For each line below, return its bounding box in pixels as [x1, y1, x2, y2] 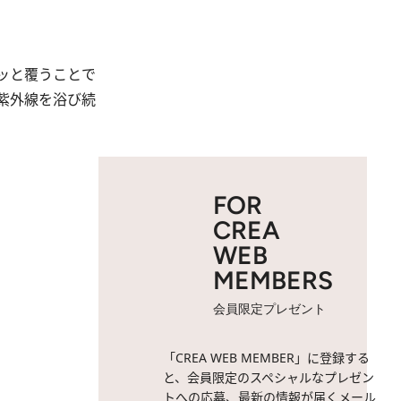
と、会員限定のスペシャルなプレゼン [163, 369, 374, 386]
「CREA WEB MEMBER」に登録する [163, 349, 370, 366]
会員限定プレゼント [213, 302, 326, 317]
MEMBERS [213, 265, 333, 295]
